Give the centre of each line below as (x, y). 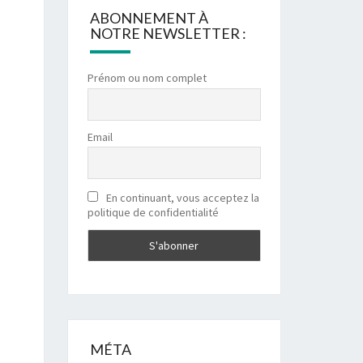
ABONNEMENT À (149, 18)
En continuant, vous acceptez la (181, 198)
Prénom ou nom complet (147, 78)
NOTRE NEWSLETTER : (168, 33)
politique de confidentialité (153, 213)
